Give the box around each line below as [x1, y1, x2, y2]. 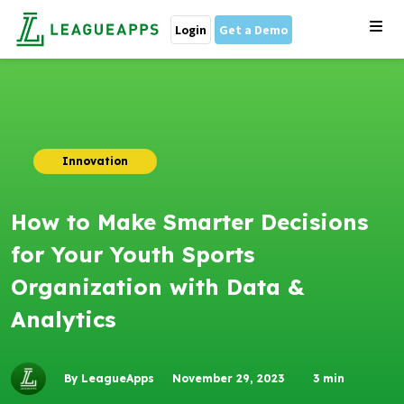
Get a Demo [219, 21, 288, 38]
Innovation [62, 154, 128, 168]
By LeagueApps [64, 372, 154, 385]
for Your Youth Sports [11, 241, 254, 268]
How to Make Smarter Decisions [11, 208, 368, 235]
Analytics [11, 306, 115, 333]
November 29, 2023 [172, 372, 284, 385]
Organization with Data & [11, 273, 305, 300]
